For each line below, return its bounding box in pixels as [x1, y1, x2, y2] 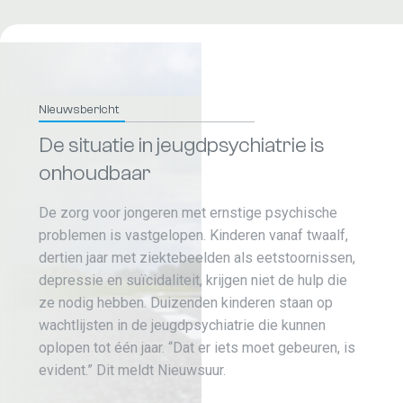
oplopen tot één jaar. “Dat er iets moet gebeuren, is [38, 339, 355, 356]
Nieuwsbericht [38, 102, 119, 117]
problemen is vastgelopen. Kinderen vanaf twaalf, [38, 227, 348, 244]
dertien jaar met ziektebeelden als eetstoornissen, [38, 249, 355, 266]
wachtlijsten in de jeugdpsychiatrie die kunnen [38, 317, 326, 334]
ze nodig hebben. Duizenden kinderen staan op [38, 294, 333, 311]
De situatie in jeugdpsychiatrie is [38, 133, 325, 157]
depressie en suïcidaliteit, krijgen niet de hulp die [38, 272, 347, 289]
